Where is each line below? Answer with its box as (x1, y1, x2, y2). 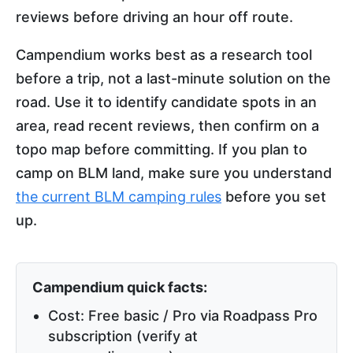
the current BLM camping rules (16, 188, 221, 206)
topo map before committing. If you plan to (16, 141, 307, 158)
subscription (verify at (48, 328, 198, 345)
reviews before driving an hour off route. (16, 9, 293, 26)
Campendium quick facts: (32, 279, 207, 296)
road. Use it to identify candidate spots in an (16, 94, 317, 111)
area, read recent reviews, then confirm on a (16, 117, 319, 135)
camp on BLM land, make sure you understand (16, 165, 332, 182)
